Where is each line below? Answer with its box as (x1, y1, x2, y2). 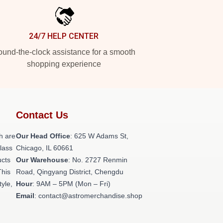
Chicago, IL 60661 (16, 144, 73, 152)
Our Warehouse (16, 156, 68, 164)
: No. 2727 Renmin (68, 156, 127, 164)
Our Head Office (16, 132, 70, 140)
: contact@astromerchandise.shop (34, 192, 142, 200)
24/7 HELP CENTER (29, 31, 99, 41)
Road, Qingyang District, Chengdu (16, 168, 123, 176)
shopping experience (26, 60, 101, 68)
